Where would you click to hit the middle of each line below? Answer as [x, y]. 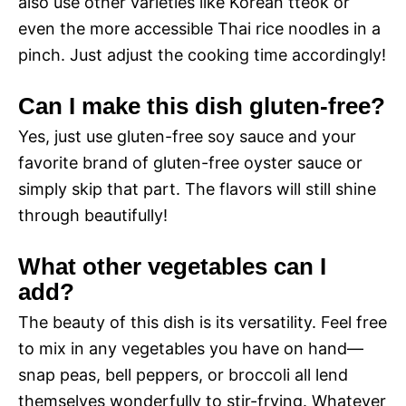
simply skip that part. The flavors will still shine [197, 189]
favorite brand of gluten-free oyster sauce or [190, 163]
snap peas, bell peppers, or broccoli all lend [183, 375]
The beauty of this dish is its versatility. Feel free [203, 323]
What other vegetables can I [172, 267]
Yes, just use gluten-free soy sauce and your [187, 137]
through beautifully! [93, 216]
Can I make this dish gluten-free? [202, 106]
